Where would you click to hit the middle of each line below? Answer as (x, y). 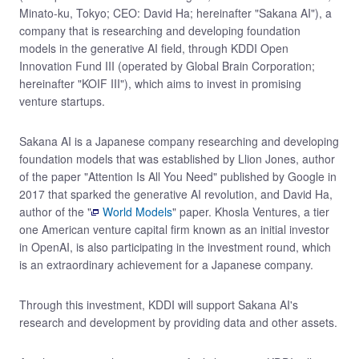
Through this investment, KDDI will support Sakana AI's (159, 305)
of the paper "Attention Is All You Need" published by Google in (178, 176)
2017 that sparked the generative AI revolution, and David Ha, (176, 194)
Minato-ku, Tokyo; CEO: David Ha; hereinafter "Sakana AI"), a (175, 13)
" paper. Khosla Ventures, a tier (251, 212)
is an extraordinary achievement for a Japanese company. (166, 264)
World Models (137, 212)
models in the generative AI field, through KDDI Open (154, 48)
